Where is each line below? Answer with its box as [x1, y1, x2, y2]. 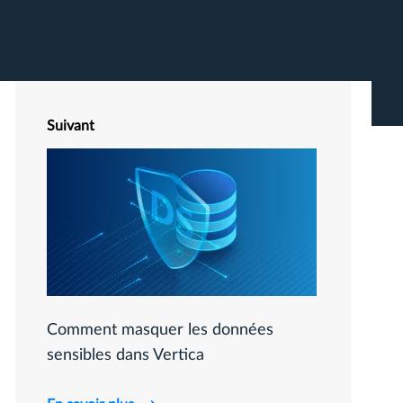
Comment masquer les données [47, 322, 273, 338]
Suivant [47, 119, 94, 133]
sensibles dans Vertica [47, 347, 204, 363]
